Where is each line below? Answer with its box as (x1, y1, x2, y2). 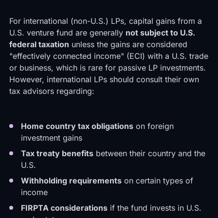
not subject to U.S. (125, 28, 195, 37)
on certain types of (121, 176, 193, 185)
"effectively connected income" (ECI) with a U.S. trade (9, 51, 208, 61)
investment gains (20, 133, 82, 143)
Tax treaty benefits (20, 148, 93, 158)
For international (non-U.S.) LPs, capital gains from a (9, 16, 202, 26)
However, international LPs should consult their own (9, 74, 199, 84)
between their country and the (93, 148, 205, 158)
